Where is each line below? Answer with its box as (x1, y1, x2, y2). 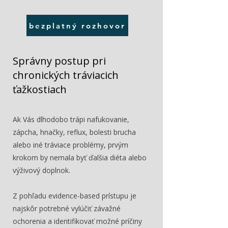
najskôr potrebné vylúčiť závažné (13, 204, 121, 213)
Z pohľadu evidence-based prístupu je (13, 191, 136, 201)
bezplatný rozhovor (29, 20, 126, 31)
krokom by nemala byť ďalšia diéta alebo (13, 153, 147, 162)
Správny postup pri (13, 54, 106, 68)
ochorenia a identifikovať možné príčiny (13, 216, 142, 226)
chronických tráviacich (13, 68, 119, 82)
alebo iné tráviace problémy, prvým (13, 140, 128, 150)
